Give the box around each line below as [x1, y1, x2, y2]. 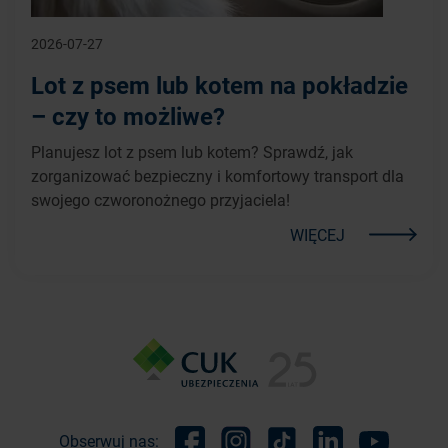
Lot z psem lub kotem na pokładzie [31, 68, 408, 101]
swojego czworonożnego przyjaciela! [31, 188, 290, 210]
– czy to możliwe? [31, 99, 225, 132]
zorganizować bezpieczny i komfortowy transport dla [31, 164, 404, 186]
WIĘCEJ [290, 223, 345, 245]
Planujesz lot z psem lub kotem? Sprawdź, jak [31, 140, 353, 162]
